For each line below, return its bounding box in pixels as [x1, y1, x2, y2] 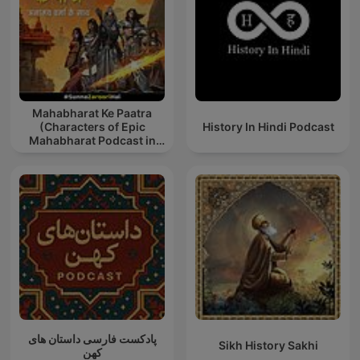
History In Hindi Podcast [202, 120, 334, 134]
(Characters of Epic [39, 120, 145, 134]
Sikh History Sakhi [218, 338, 318, 353]
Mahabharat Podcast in [28, 133, 156, 148]
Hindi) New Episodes [35, 147, 149, 162]
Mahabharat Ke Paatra [32, 106, 152, 121]
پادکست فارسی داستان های [27, 331, 157, 346]
